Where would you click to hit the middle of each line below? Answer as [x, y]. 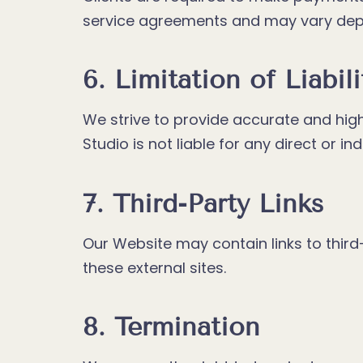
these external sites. [154, 267]
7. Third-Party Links [203, 203]
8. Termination [171, 327]
